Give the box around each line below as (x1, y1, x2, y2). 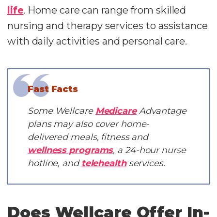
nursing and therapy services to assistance (7, 20, 208, 31)
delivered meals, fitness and (28, 132, 149, 142)
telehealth (81, 158, 126, 169)
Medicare (95, 106, 137, 116)
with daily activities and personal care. (7, 35, 187, 47)
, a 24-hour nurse (113, 145, 186, 155)
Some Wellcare (28, 106, 95, 116)
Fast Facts (28, 84, 78, 94)
